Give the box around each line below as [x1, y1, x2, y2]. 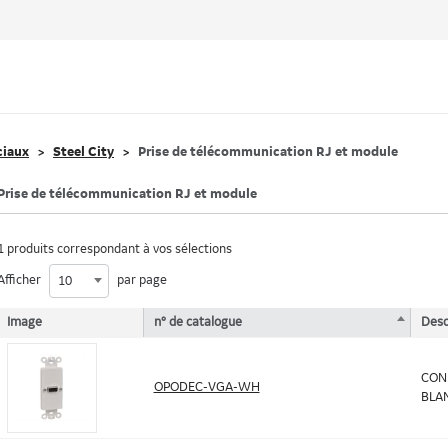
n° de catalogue [153, 315, 242, 329]
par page [113, 273, 167, 288]
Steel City [53, 145, 114, 159]
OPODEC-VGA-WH [153, 380, 260, 394]
